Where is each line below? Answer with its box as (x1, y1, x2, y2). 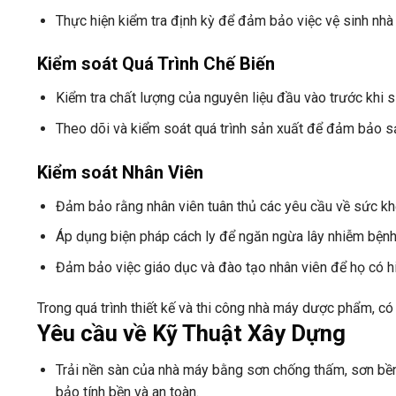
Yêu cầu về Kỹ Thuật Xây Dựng (37, 319, 346, 346)
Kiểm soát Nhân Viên (37, 161, 203, 183)
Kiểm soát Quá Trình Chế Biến (37, 53, 275, 75)
